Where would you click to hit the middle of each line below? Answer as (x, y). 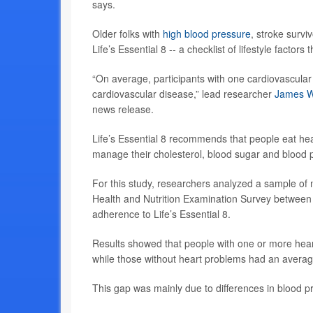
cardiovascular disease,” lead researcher (183, 94)
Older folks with (128, 34)
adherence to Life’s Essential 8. (161, 214)
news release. (123, 109)
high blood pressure (207, 34)
